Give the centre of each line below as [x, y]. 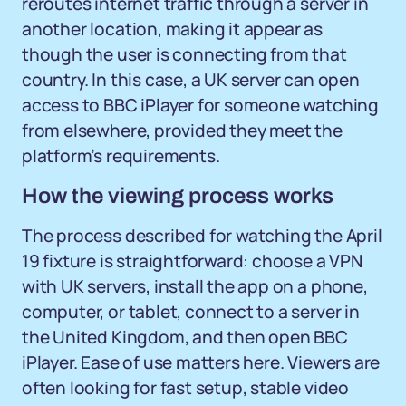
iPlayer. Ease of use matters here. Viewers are [201, 362]
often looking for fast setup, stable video [185, 388]
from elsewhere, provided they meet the [182, 130]
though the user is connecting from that [184, 54]
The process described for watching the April [202, 236]
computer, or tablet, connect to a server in [191, 312]
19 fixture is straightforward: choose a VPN [192, 261]
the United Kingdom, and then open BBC [185, 337]
